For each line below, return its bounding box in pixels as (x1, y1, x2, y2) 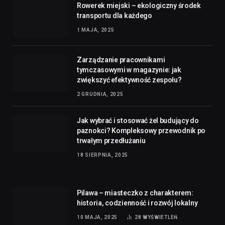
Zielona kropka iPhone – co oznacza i (77, 203, 197, 211)
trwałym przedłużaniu (77, 96, 146, 105)
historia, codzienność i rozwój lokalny (77, 159, 198, 167)
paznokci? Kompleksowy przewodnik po (77, 86, 206, 95)
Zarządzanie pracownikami (77, 16, 165, 24)
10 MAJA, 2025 (77, 174, 118, 180)
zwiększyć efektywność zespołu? (77, 36, 182, 44)
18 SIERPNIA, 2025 (77, 112, 128, 118)
